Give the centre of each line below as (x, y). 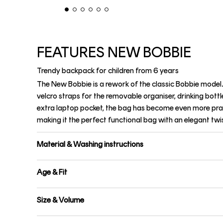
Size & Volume (60, 200)
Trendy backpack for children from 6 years (108, 70)
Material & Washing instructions (90, 144)
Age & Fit (52, 172)
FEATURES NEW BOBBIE (114, 52)
